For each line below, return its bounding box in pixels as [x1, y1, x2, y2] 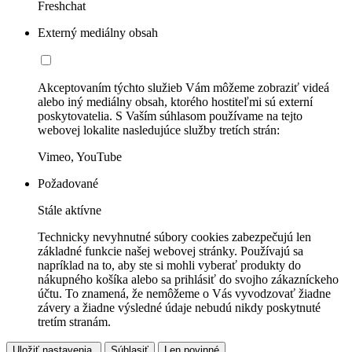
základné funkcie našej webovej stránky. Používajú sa [38, 244, 303, 258]
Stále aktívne [38, 203, 101, 218]
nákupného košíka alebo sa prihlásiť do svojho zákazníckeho [38, 273, 339, 287]
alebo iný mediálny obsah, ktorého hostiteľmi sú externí [38, 95, 313, 109]
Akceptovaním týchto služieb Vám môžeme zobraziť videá [38, 81, 329, 95]
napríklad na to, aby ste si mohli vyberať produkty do [38, 258, 301, 273]
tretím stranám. [38, 315, 111, 329]
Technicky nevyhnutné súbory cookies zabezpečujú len [38, 230, 311, 244]
